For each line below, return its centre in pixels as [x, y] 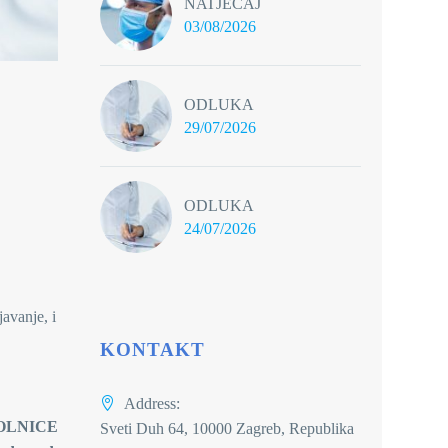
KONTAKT [152, 349]
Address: [152, 403]
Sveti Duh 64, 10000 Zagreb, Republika [227, 428]
